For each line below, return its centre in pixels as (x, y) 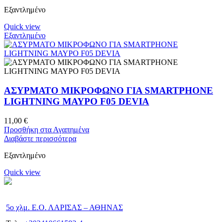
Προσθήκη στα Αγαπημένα (47, 129)
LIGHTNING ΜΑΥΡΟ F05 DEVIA (77, 102)
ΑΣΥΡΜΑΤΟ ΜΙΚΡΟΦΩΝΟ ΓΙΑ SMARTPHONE (109, 91)
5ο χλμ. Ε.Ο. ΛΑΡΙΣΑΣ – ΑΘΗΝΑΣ (64, 207)
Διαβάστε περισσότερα (40, 138)
